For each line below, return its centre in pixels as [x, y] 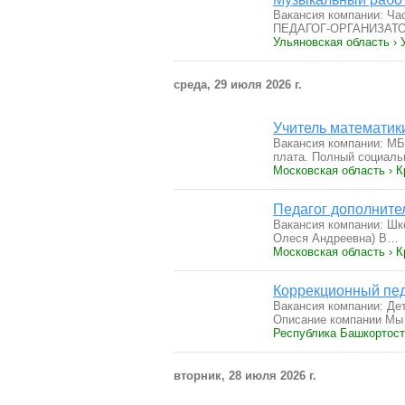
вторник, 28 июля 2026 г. [245, 376]
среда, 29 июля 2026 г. [238, 85]
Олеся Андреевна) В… [336, 238]
